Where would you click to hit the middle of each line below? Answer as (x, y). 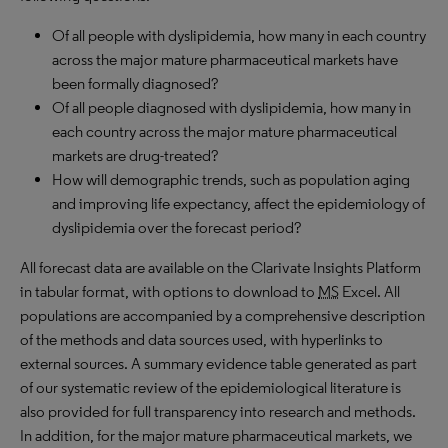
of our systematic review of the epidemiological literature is (210, 387)
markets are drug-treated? (135, 155)
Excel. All (369, 291)
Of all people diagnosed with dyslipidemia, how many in (231, 107)
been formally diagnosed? (135, 83)
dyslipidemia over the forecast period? (176, 227)
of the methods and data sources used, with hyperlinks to (201, 339)
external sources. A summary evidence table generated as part (218, 363)
